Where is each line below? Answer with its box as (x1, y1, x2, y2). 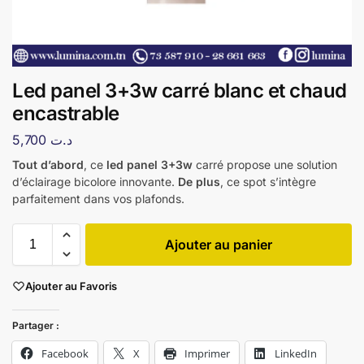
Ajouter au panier (165, 236, 272, 253)
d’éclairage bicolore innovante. (12, 174, 178, 188)
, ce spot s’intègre (220, 174, 316, 188)
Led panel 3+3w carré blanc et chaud (12, 79, 347, 102)
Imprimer (184, 346, 230, 362)
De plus (178, 174, 220, 188)
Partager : (12, 319, 59, 332)
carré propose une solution (193, 157, 337, 171)
